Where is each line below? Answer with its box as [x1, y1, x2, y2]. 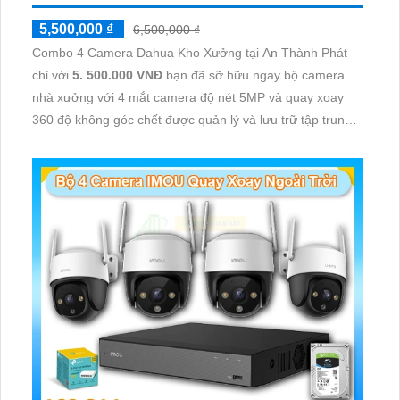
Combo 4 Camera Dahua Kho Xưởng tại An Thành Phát [32, 45, 347, 60]
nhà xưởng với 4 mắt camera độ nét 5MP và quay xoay [32, 89, 344, 104]
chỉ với [32, 67, 72, 82]
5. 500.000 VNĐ [72, 67, 162, 82]
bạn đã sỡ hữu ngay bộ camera [162, 67, 345, 82]
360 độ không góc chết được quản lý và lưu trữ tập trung [32, 112, 352, 127]
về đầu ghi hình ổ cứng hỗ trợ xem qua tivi [32, 134, 271, 149]
